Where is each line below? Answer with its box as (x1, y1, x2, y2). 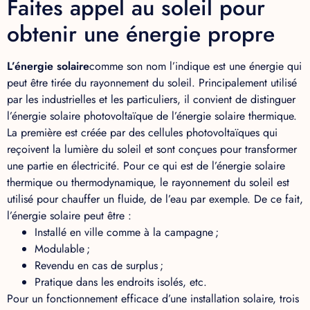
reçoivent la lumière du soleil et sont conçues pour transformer (7, 140, 297, 157)
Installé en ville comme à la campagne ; (35, 224, 219, 240)
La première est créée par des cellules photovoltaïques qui (7, 124, 277, 140)
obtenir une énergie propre (7, 17, 275, 50)
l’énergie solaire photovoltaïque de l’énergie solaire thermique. (7, 107, 297, 124)
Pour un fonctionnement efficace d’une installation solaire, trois (7, 290, 299, 307)
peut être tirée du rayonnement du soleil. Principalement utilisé (7, 74, 297, 91)
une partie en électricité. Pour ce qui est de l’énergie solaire (7, 157, 285, 174)
